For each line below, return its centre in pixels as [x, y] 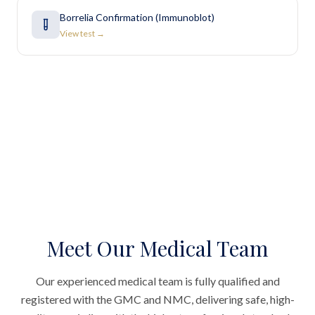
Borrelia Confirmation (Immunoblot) [137, 17]
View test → [82, 33]
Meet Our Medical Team [157, 248]
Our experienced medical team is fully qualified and [157, 281]
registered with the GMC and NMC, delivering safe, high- [157, 299]
